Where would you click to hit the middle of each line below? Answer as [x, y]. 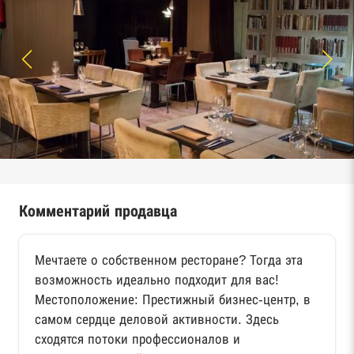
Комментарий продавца [98, 211]
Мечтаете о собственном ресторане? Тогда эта [169, 260]
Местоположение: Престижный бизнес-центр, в [173, 299]
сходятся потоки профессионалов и [137, 339]
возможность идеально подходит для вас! [157, 280]
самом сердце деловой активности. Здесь [157, 319]
